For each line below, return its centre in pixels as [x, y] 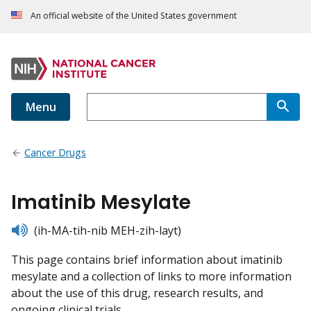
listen [25, 229]
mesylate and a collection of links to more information [151, 277]
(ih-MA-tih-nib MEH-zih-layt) [105, 231]
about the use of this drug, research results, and [137, 293]
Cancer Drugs [56, 153]
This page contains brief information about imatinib [147, 260]
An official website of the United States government [134, 16]
